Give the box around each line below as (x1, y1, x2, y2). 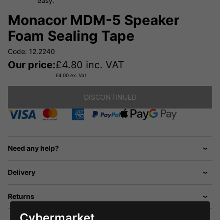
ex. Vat (69, 72, 86, 78)
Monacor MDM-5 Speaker (8, 11, 179, 28)
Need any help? (8, 143, 59, 152)
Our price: (8, 58, 55, 71)
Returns (8, 192, 34, 200)
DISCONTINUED (83, 92, 137, 101)
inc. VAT (83, 58, 124, 71)
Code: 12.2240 (8, 47, 55, 55)
